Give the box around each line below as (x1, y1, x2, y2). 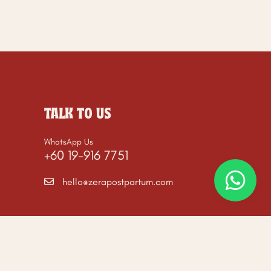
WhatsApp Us (44, 137, 93, 147)
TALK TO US (44, 108, 111, 121)
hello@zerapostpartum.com (62, 176, 173, 188)
